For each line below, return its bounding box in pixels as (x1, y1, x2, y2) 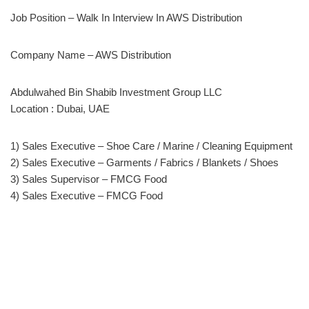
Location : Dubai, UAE (10, 102, 110, 114)
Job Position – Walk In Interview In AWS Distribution (10, 11, 242, 23)
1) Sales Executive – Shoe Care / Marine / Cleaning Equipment (10, 139, 292, 152)
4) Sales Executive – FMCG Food (10, 189, 163, 201)
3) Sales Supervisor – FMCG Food (10, 172, 167, 185)
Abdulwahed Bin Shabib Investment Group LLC (10, 86, 222, 98)
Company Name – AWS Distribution (10, 48, 171, 61)
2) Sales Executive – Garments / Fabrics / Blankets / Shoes (10, 156, 279, 168)
